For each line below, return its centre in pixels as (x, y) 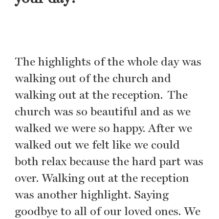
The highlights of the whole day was (108, 61)
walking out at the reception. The (101, 95)
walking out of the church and (93, 78)
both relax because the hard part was (109, 161)
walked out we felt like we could (97, 144)
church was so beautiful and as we (103, 111)
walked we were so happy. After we (103, 128)
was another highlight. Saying (92, 194)
